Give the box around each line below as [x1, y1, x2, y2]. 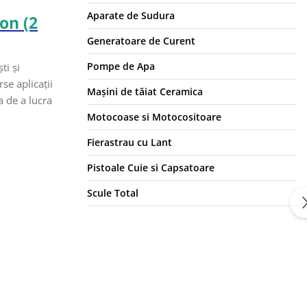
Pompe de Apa [87, 60, 155, 73]
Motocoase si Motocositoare [87, 110, 221, 124]
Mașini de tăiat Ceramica [87, 85, 203, 99]
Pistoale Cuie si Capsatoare [87, 161, 214, 175]
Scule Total [87, 186, 138, 200]
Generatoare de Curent [87, 34, 195, 48]
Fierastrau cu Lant [87, 136, 172, 149]
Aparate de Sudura [87, 9, 175, 23]
